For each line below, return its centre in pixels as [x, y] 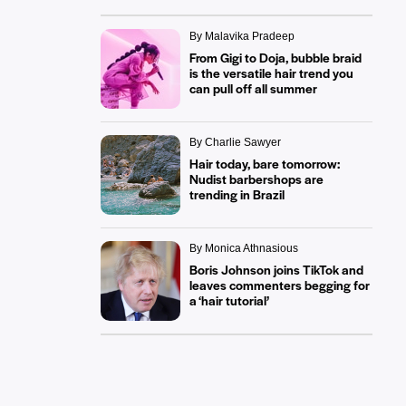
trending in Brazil [237, 194]
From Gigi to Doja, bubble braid [275, 57]
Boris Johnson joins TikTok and [276, 269]
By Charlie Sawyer [235, 142]
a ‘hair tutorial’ [229, 300]
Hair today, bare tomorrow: [264, 163]
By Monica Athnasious [243, 248]
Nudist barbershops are [256, 179]
